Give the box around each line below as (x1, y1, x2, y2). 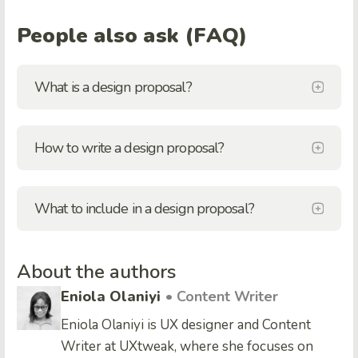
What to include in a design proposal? (34, 198, 254, 218)
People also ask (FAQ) (17, 21, 248, 50)
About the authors (17, 258, 176, 284)
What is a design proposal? (34, 77, 192, 97)
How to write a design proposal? (34, 137, 225, 157)
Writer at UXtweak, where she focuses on (61, 336, 313, 356)
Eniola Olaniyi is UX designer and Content (61, 315, 311, 334)
